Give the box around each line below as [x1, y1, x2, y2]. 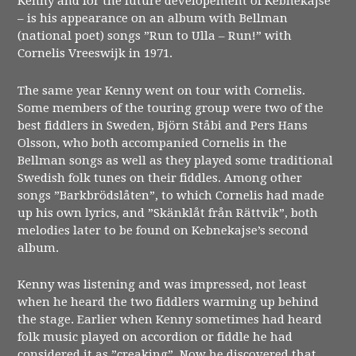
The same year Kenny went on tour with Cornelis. [17, 83, 306, 98]
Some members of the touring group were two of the [17, 100, 324, 115]
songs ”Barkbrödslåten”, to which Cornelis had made [17, 188, 325, 203]
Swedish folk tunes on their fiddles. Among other [17, 170, 303, 185]
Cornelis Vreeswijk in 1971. [17, 46, 173, 61]
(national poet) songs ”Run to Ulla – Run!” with [17, 29, 292, 44]
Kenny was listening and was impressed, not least [17, 277, 308, 292]
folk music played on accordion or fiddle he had [17, 330, 293, 345]
